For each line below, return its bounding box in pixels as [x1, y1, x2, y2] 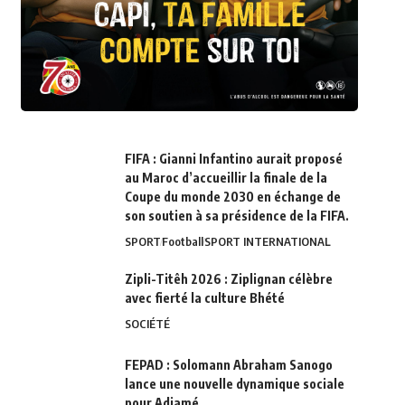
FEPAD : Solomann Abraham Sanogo [124, 357, 333, 373]
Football [161, 234, 203, 250]
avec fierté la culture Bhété [124, 290, 285, 306]
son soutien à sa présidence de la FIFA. [124, 208, 349, 224]
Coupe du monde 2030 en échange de [124, 189, 341, 205]
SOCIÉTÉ [124, 316, 170, 332]
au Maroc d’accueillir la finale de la [124, 170, 327, 186]
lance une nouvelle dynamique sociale [124, 376, 344, 392]
